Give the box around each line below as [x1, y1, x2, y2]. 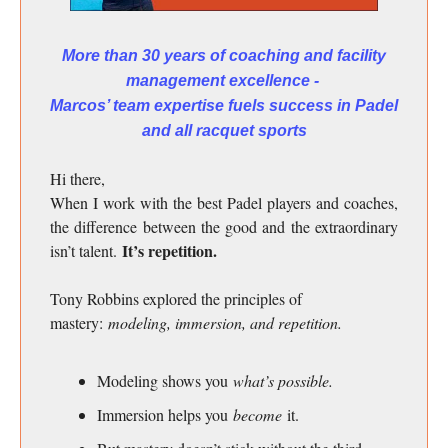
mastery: [50, 312, 108, 334]
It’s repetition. [122, 239, 217, 263]
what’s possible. [233, 370, 333, 392]
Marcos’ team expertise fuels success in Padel [50, 97, 398, 115]
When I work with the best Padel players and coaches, [50, 192, 398, 214]
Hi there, [50, 168, 105, 190]
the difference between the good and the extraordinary [50, 216, 398, 238]
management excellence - [125, 72, 323, 90]
